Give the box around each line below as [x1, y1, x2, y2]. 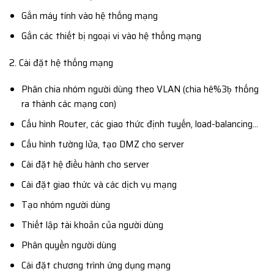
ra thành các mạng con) [21, 97, 116, 112]
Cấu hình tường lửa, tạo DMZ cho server [21, 137, 184, 152]
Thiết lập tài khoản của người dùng [21, 218, 163, 233]
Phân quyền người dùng [21, 238, 116, 253]
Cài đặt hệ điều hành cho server [21, 157, 149, 172]
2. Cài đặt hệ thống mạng [9, 55, 113, 70]
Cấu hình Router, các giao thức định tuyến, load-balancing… [21, 117, 258, 132]
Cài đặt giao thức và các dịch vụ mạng [21, 177, 177, 193]
